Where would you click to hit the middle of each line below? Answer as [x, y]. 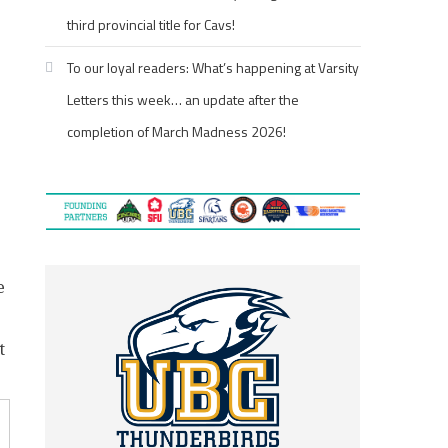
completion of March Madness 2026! [177, 131]
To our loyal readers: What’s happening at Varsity [213, 67]
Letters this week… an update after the [183, 99]
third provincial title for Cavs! [151, 24]
